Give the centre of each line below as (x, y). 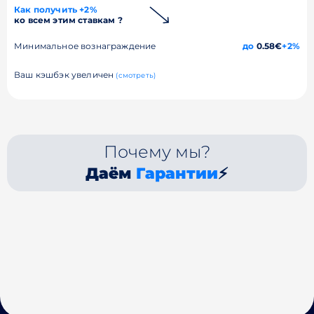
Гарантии (177, 173)
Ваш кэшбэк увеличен (65, 75)
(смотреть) (136, 75)
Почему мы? (157, 152)
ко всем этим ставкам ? (68, 20)
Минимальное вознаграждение (85, 46)
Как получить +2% (56, 9)
